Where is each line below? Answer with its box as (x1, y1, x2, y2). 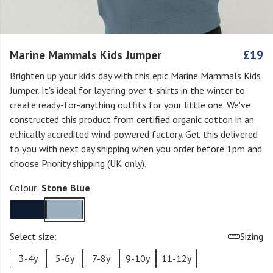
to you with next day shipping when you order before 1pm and (10, 143, 262, 155)
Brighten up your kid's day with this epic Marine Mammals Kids (10, 69, 261, 82)
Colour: (10, 182, 41, 194)
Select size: (10, 230, 57, 243)
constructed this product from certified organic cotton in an (10, 113, 254, 126)
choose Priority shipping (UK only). (10, 157, 146, 169)
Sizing (240, 230, 263, 243)
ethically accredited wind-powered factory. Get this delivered (10, 128, 258, 140)
